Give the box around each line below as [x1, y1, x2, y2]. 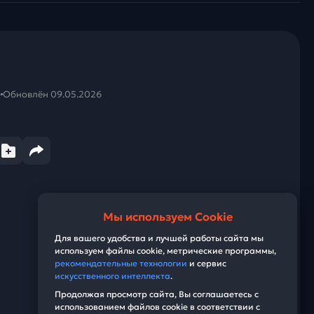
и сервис [187, 258, 226, 268]
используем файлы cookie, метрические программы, [55, 245, 276, 256]
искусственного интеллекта [55, 271, 170, 281]
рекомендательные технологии [55, 258, 187, 268]
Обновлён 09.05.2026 [3, 88, 102, 100]
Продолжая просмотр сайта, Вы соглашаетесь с [55, 289, 259, 299]
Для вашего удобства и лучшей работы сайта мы [55, 233, 264, 243]
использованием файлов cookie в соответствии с [55, 301, 260, 312]
